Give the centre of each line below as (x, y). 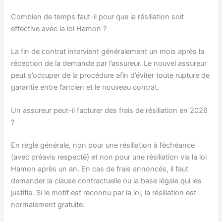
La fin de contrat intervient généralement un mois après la (108, 52)
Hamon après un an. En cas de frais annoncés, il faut (100, 169)
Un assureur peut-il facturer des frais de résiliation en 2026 (110, 111)
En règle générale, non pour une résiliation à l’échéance (103, 145)
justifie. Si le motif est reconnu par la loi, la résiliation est (104, 193)
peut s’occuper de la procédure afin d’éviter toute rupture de (111, 76)
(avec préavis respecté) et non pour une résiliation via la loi (109, 157)
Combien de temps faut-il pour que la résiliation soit (98, 17)
